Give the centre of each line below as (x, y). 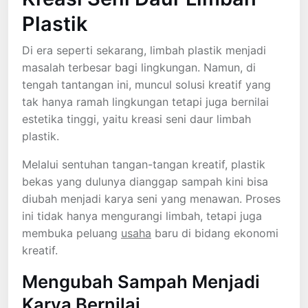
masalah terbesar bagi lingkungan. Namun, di (139, 67)
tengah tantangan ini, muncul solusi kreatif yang (146, 84)
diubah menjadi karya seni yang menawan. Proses (151, 198)
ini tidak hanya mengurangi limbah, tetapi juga (142, 216)
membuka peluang (71, 233)
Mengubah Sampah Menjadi (141, 281)
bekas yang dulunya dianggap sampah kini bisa (145, 181)
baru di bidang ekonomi (215, 233)
